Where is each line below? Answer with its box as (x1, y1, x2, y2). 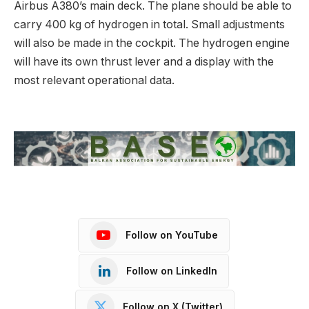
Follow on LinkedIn (126, 265, 217, 277)
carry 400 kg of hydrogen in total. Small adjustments (14, 18, 285, 32)
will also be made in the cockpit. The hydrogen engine (14, 37, 290, 50)
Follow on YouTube (126, 229, 218, 241)
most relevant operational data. (14, 74, 175, 88)
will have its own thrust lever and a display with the (14, 55, 274, 69)
